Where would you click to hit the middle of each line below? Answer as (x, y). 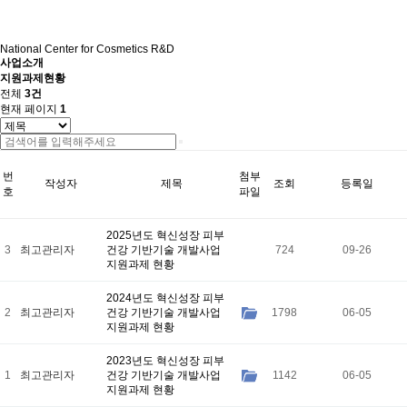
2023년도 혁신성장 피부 (165, 361)
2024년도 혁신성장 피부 (165, 298)
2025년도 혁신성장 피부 (165, 235)
